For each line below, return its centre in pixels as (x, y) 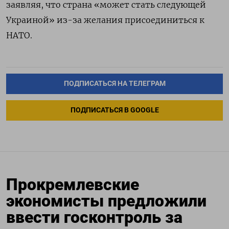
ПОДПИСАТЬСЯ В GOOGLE (114, 110)
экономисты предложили (106, 201)
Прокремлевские (73, 184)
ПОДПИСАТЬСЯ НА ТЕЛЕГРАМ (114, 83)
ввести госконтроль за (94, 217)
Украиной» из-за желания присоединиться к (105, 20)
